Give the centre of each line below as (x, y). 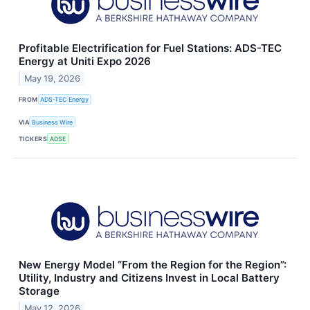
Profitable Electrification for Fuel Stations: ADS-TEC (150, 48)
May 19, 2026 (53, 78)
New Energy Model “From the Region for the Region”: (153, 265)
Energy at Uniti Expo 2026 (85, 61)
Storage (39, 291)
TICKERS (33, 138)
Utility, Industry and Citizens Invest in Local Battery (149, 278)
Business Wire (53, 122)
